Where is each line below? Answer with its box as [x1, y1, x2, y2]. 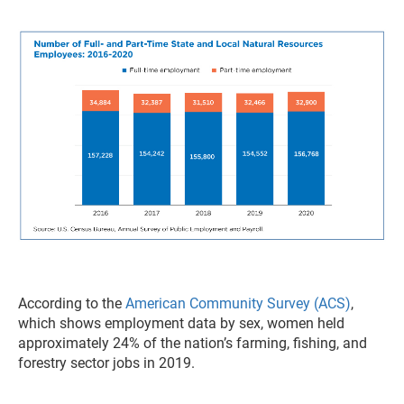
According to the [18, 295, 125, 313]
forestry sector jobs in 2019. [18, 354, 195, 372]
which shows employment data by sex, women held [18, 315, 344, 333]
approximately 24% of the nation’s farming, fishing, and [18, 335, 367, 353]
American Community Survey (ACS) [125, 295, 351, 313]
